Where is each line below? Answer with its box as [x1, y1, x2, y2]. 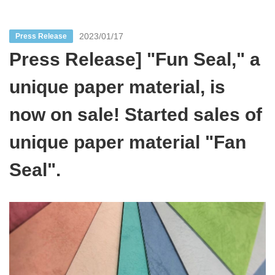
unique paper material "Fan [9, 132, 246, 153]
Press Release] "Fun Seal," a [9, 49, 260, 70]
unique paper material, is [9, 77, 225, 98]
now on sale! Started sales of [9, 104, 262, 125]
